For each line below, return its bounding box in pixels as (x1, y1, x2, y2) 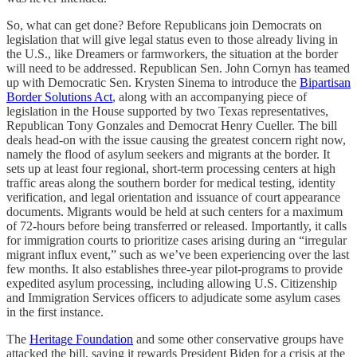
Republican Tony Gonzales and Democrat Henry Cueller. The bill (6, 119, 337, 133)
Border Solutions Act (6, 90, 112, 104)
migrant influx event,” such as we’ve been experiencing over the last (6, 248, 349, 262)
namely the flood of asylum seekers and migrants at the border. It (6, 147, 330, 162)
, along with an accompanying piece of (112, 90, 307, 104)
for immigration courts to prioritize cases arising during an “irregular (6, 233, 347, 248)
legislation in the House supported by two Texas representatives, (6, 104, 328, 119)
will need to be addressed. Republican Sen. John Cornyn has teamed (6, 61, 350, 76)
